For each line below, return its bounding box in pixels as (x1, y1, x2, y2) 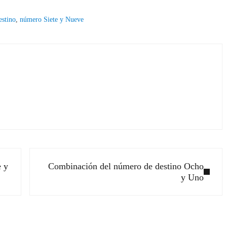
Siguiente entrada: (29, 149, 95, 160)
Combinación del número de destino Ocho (48, 161, 204, 171)
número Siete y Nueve (20, 15, 84, 23)
